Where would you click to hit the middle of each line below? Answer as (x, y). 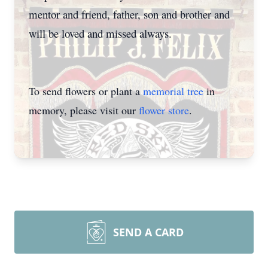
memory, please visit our (84, 110)
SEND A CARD (148, 232)
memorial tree (173, 91)
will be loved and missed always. (100, 33)
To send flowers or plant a (86, 91)
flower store (164, 110)
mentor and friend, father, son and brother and (129, 14)
